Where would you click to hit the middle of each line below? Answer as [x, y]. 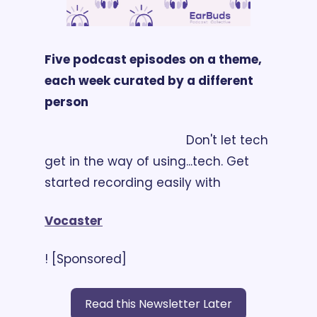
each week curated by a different [149, 80]
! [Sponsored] [86, 259]
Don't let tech [115, 140]
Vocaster [74, 220]
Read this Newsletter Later [158, 304]
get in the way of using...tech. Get [147, 161]
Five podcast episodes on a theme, [153, 59]
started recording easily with [134, 182]
